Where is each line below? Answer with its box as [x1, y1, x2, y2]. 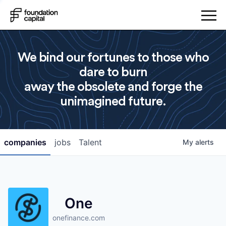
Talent [79, 137, 102, 147]
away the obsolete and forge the [24, 80, 202, 93]
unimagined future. [60, 95, 166, 108]
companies [4, 137, 46, 147]
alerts [195, 138, 214, 146]
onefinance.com [52, 213, 105, 222]
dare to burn [79, 66, 147, 79]
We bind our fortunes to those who [17, 51, 209, 64]
